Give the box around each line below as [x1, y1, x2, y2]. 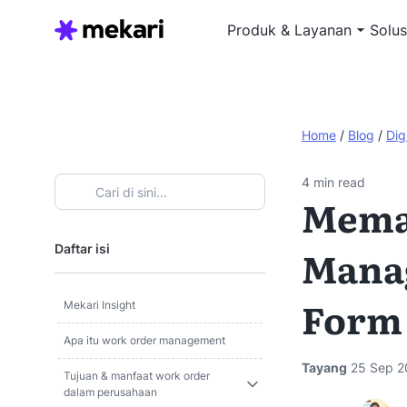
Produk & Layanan [227, 21, 352, 39]
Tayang [302, 360, 347, 375]
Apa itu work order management [64, 333, 225, 347]
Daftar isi [55, 241, 110, 256]
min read [313, 174, 365, 190]
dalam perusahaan [64, 385, 157, 399]
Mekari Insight [64, 298, 135, 312]
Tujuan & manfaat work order [64, 369, 210, 382]
